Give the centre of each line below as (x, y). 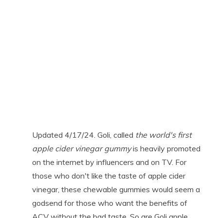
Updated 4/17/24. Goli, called (83, 135)
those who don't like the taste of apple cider (109, 175)
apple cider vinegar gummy (81, 148)
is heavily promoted (165, 148)
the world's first (163, 135)
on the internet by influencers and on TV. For (109, 162)
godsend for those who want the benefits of (109, 203)
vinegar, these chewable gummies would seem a (116, 189)
